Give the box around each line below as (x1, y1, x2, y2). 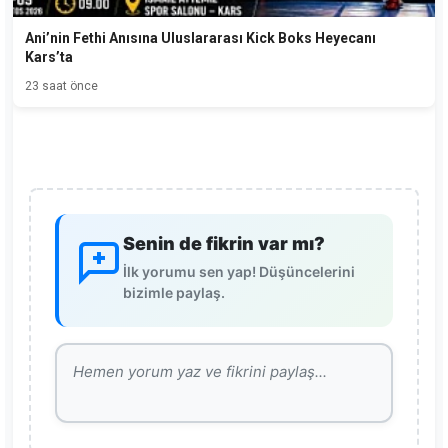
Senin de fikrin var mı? (123, 232, 325, 254)
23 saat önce (25, 78, 98, 93)
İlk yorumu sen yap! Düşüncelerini (123, 262, 355, 280)
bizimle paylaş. (123, 283, 225, 301)
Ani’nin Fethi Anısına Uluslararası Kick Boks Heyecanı (25, 29, 376, 46)
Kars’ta (25, 48, 73, 65)
